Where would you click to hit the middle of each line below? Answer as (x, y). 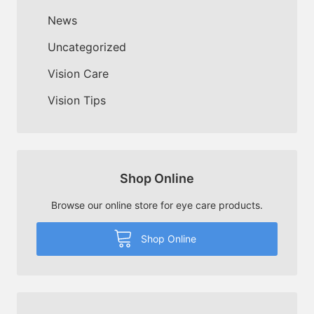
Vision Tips (77, 100)
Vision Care (78, 73)
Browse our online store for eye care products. (157, 205)
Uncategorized (87, 47)
